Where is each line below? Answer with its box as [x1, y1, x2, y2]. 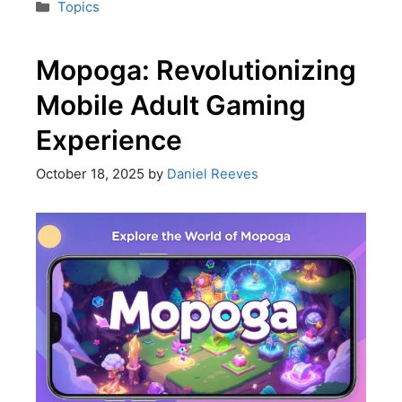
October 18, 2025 [35, 166, 144, 183]
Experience [35, 123, 182, 156]
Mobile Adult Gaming [35, 88, 306, 121]
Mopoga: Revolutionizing [35, 53, 356, 86]
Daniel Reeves [166, 166, 258, 183]
